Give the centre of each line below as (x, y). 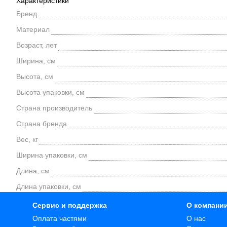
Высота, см (35, 77)
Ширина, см (36, 61)
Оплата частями (60, 218)
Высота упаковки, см (50, 92)
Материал (33, 29)
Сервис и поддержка (70, 205)
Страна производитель (54, 108)
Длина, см (33, 171)
